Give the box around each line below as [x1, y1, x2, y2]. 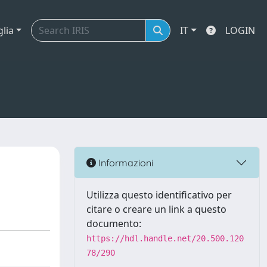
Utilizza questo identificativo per [86, 188, 232, 201]
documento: [86, 217, 141, 230]
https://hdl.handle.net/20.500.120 [86, 234, 244, 243]
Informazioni [96, 156, 153, 169]
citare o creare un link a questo [86, 203, 226, 216]
